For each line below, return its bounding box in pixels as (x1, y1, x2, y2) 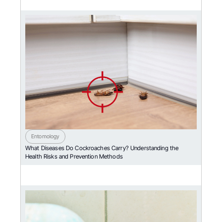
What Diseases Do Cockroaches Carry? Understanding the (25, 144, 179, 152)
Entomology (31, 133, 60, 140)
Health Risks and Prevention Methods (25, 153, 123, 160)
